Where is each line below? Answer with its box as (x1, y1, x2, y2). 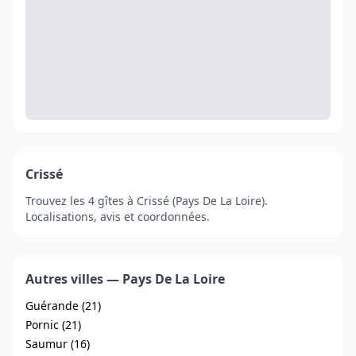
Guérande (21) (25, 298, 101, 313)
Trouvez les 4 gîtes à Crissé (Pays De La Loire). (25, 193, 268, 208)
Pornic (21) (25, 317, 81, 332)
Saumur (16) (25, 336, 90, 351)
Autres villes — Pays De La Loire (25, 270, 225, 288)
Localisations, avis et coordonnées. (25, 209, 210, 224)
